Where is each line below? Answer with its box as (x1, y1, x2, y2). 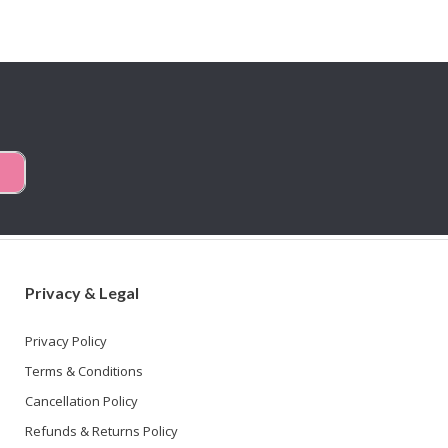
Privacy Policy (25, 331, 108, 350)
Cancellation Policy (25, 391, 139, 410)
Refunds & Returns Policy (25, 421, 179, 440)
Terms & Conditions (25, 361, 144, 380)
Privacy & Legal (25, 282, 140, 302)
